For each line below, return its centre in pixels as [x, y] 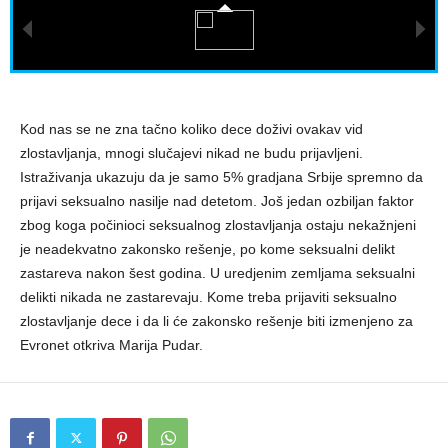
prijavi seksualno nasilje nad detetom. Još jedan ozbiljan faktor [217, 201]
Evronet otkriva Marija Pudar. [111, 345]
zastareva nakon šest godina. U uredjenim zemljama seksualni [217, 273]
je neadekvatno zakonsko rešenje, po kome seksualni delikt [207, 249]
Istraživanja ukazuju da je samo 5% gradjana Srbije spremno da [221, 177]
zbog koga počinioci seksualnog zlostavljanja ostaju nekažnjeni [218, 225]
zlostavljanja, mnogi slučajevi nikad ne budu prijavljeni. [191, 153]
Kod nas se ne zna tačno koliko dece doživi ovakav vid [191, 129]
